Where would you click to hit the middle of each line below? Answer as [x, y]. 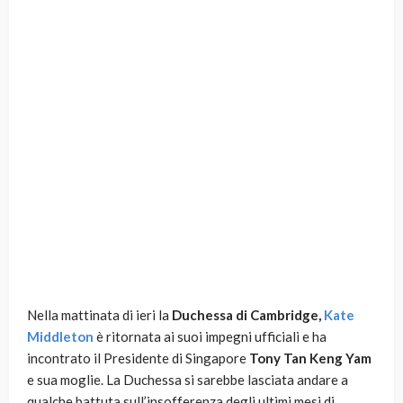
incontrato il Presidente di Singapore [138, 358]
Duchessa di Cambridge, [246, 315]
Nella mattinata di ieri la [98, 315]
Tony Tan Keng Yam [310, 358]
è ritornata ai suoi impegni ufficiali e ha [210, 337]
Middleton [60, 337]
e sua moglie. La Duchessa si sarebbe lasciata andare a [188, 380]
